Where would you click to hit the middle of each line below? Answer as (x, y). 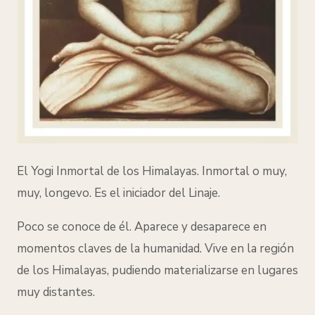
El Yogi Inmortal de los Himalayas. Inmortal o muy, (152, 171)
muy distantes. (56, 292)
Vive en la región (249, 248)
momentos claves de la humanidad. (111, 248)
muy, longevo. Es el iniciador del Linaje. (118, 193)
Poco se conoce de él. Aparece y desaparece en (142, 226)
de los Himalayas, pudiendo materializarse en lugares (157, 270)
